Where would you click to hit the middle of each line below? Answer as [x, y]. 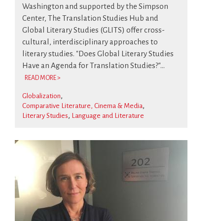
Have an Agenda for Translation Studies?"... [93, 65]
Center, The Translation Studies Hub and [90, 18]
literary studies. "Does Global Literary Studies [98, 54]
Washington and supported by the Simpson [95, 6]
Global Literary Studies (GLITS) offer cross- [93, 30]
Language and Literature [108, 116]
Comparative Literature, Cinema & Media [82, 106]
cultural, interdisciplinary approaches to [90, 42]
